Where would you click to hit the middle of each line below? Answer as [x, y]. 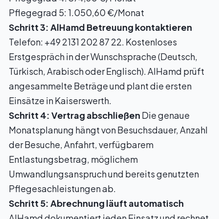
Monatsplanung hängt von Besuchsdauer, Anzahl [108, 130]
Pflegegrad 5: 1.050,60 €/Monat [77, 12]
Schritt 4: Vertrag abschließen [75, 115]
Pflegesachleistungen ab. [62, 188]
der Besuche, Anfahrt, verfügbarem [81, 144]
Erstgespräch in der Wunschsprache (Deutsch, [103, 56]
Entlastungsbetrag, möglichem [73, 159]
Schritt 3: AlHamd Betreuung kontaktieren [100, 27]
